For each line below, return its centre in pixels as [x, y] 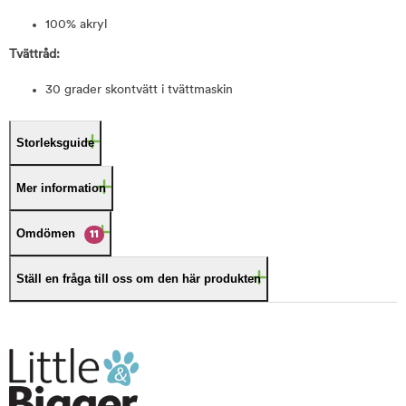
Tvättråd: [34, 55]
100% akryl [76, 25]
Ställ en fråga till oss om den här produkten [139, 279]
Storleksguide [55, 143]
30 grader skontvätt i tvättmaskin [139, 90]
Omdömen [46, 233]
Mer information [61, 188]
